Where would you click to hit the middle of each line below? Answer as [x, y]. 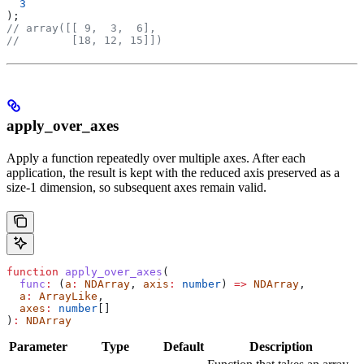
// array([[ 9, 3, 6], [81, 28]
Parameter [38, 346]
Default [184, 346]
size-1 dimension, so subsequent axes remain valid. [136, 187]
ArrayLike [65, 296]
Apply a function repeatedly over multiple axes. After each [156, 158]
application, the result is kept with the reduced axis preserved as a [173, 172]
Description [281, 346]
